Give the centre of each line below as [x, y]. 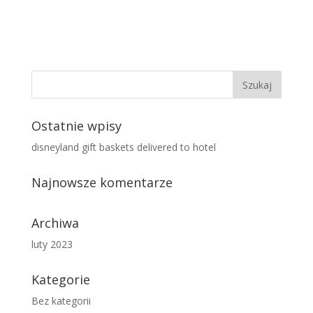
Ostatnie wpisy [76, 126]
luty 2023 [52, 244]
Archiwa [55, 223]
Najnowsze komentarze [102, 182]
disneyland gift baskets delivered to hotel [123, 147]
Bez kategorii [61, 301]
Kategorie [60, 279]
